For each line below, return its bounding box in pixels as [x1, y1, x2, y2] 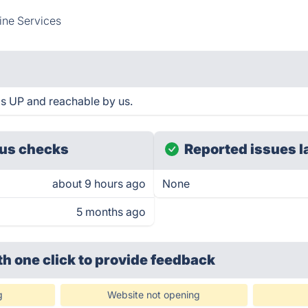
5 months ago [76, 205, 146, 219]
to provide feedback [78, 252, 216, 268]
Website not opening [107, 289, 201, 300]
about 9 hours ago [52, 177, 146, 190]
